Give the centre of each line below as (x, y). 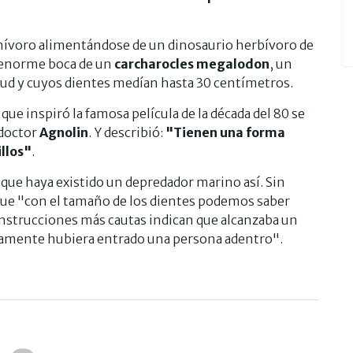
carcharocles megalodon (192, 63)
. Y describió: (127, 132)
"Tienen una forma (225, 132)
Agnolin (64, 132)
